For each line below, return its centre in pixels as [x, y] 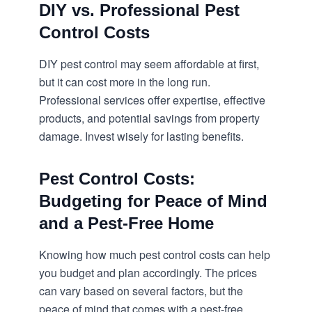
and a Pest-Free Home [126, 223]
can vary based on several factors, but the [141, 291]
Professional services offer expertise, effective [152, 100]
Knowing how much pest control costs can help [155, 255]
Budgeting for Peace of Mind [153, 201]
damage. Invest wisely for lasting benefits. [141, 136]
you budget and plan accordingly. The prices [148, 273]
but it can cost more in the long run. [125, 82]
